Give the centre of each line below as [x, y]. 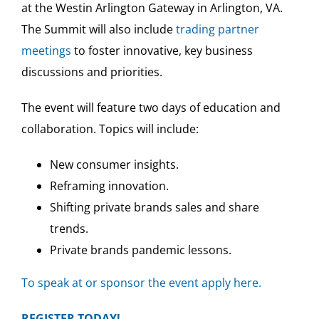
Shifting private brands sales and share [154, 208]
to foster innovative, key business [162, 51]
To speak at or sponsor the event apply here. [141, 283]
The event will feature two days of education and [151, 108]
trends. [69, 229]
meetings [46, 51]
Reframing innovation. [109, 186]
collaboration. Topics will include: [110, 129]
